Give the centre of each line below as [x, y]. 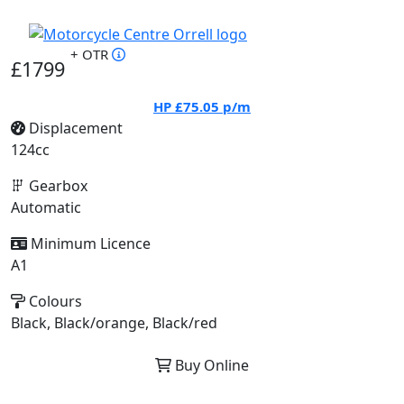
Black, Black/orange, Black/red [114, 323]
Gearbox [56, 186]
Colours [54, 301]
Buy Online [210, 365]
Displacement [74, 128]
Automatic [46, 207]
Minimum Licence [89, 243]
